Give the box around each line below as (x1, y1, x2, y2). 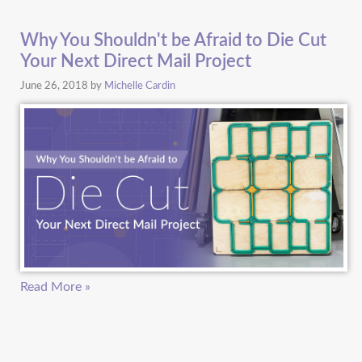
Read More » (19, 280, 90, 294)
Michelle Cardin (103, 80, 175, 90)
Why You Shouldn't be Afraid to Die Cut (19, 32, 326, 50)
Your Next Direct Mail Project (19, 53, 251, 71)
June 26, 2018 (19, 80, 90, 90)
